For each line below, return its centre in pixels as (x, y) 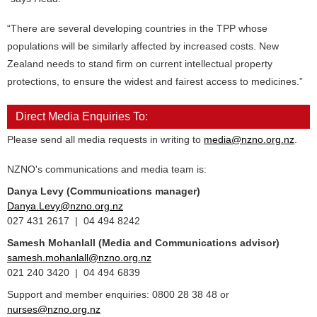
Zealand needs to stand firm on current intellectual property (140, 64)
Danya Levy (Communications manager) (104, 191)
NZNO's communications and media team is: (107, 169)
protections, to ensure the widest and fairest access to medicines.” (155, 81)
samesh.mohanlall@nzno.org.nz (79, 258)
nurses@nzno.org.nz (54, 309)
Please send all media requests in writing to (105, 139)
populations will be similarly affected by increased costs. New (143, 46)
